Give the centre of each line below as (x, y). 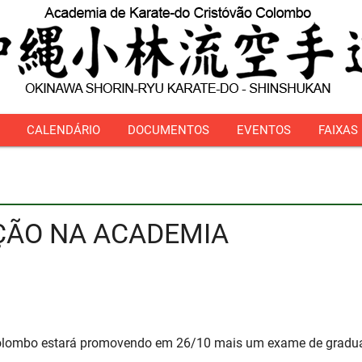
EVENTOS (263, 130)
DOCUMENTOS (168, 130)
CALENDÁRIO (63, 130)
